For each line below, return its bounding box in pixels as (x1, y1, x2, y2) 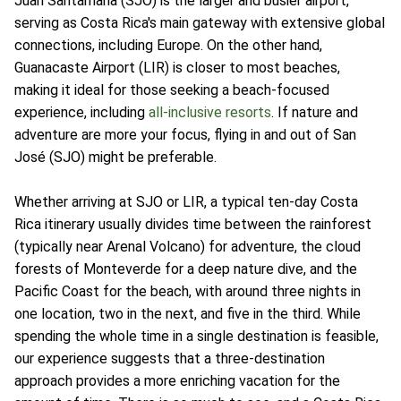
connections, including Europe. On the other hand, (14, 37, 322, 54)
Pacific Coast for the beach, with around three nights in (14, 283, 361, 300)
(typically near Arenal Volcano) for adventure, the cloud (14, 238, 361, 255)
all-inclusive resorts (149, 104, 271, 121)
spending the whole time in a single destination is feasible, (14, 328, 379, 345)
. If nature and (271, 104, 358, 121)
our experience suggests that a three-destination (14, 350, 325, 367)
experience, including (14, 104, 149, 121)
